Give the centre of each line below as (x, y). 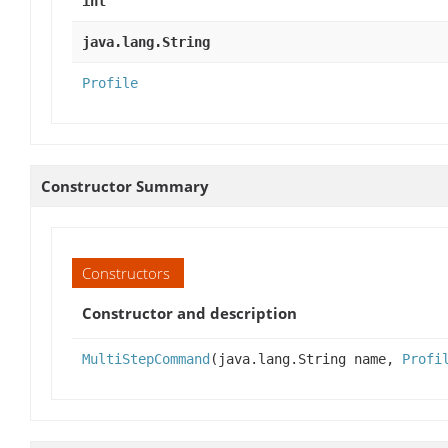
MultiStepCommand (146, 358)
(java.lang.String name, (306, 358)
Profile (110, 82)
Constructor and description (189, 312)
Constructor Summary (125, 185)
